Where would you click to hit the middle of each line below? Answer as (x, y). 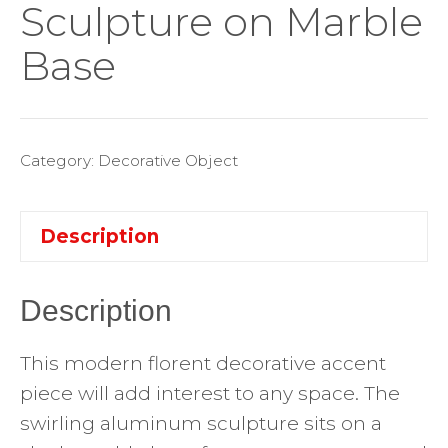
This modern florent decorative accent (203, 363)
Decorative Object (168, 161)
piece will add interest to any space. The (210, 393)
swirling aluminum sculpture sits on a (201, 423)
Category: (59, 161)
